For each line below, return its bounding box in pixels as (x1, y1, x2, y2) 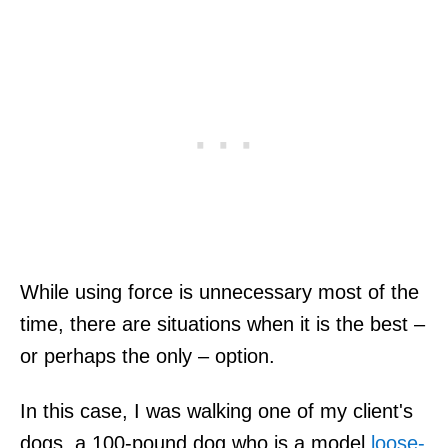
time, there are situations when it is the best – (20, 312, 425, 335)
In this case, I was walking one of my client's (20, 399, 413, 422)
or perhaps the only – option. (20, 344, 275, 367)
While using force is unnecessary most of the (20, 280, 419, 303)
